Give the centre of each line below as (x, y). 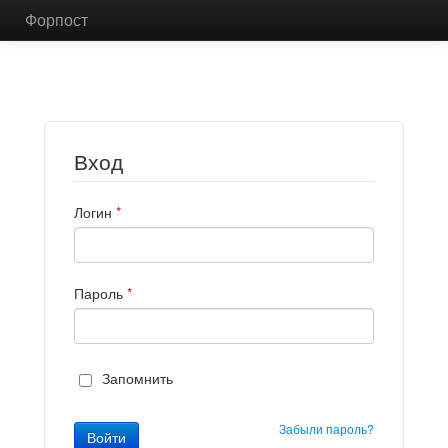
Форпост (56, 19)
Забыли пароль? (326, 428)
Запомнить (137, 378)
